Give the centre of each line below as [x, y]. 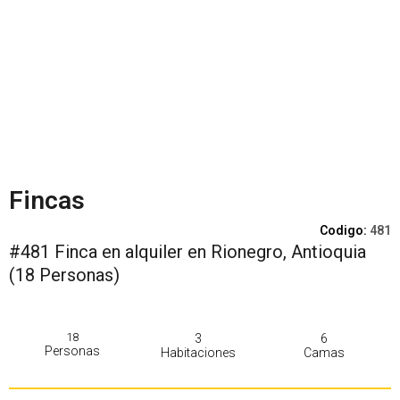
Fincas [47, 200]
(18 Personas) [64, 275]
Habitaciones [198, 353]
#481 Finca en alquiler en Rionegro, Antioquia [187, 252]
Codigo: [345, 230]
